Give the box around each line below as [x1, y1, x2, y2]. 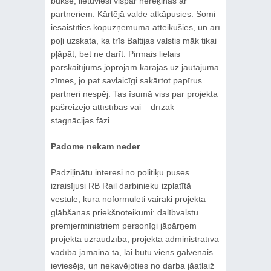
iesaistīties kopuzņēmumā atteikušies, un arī [50, 22, 220, 33]
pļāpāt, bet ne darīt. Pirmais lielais [50, 49, 180, 59]
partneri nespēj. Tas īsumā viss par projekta [50, 89, 218, 99]
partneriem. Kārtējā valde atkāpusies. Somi [50, 9, 215, 19]
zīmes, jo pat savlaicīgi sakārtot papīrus [50, 76, 202, 86]
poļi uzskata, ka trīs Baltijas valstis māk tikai [50, 36, 217, 46]
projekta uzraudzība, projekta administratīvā [50, 234, 219, 244]
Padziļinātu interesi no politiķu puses [50, 168, 189, 178]
